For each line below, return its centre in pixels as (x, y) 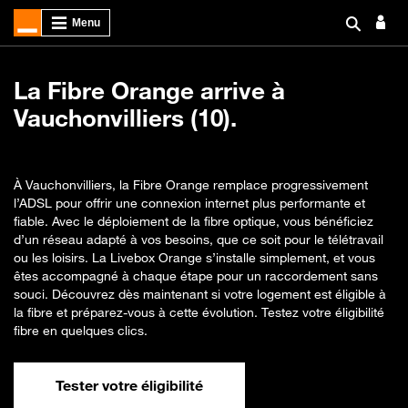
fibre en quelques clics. (81, 330)
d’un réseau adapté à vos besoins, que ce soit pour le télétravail (199, 239)
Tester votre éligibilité (129, 385)
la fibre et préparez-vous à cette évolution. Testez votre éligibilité (199, 312)
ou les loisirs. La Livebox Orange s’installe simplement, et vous (194, 257)
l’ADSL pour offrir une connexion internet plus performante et (189, 203)
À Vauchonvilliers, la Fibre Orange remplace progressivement (191, 184)
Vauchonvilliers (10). (125, 118)
